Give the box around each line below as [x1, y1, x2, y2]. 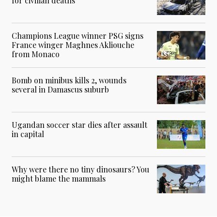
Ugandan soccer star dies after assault [12, 119, 147, 130]
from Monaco [12, 48, 60, 59]
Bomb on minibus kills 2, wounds [12, 75, 126, 85]
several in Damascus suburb [12, 84, 109, 94]
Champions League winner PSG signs [12, 30, 143, 41]
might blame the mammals [12, 173, 106, 184]
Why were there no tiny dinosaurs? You [12, 164, 149, 174]
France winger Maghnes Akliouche [12, 39, 134, 50]
